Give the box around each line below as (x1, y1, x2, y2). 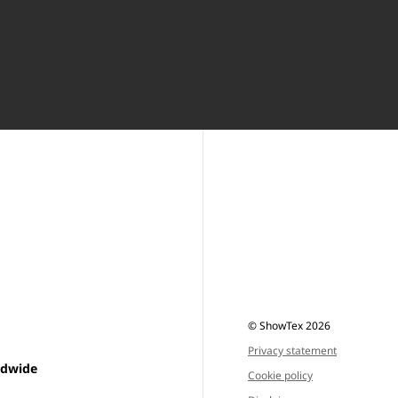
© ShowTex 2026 (248, 318, 330, 334)
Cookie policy (248, 368, 313, 384)
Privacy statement (248, 343, 337, 359)
